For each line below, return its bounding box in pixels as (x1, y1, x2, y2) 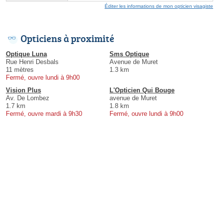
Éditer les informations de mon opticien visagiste (105, 3, 213, 9)
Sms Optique (109, 50, 149, 58)
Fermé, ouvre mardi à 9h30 (6, 109, 82, 117)
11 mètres (6, 66, 34, 73)
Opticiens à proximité (21, 31, 114, 45)
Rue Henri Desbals (6, 58, 59, 66)
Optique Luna (6, 50, 47, 58)
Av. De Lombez (6, 94, 49, 102)
